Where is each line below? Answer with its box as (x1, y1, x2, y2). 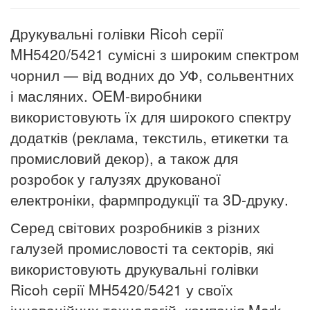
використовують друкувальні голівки (10, 258, 259, 280)
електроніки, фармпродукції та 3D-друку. (10, 189, 289, 210)
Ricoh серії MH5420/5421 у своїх (10, 279, 233, 300)
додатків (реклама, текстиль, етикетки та (10, 127, 289, 148)
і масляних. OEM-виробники (10, 85, 202, 107)
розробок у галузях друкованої (10, 168, 221, 190)
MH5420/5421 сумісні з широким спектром (10, 44, 299, 65)
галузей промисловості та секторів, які (10, 237, 274, 259)
